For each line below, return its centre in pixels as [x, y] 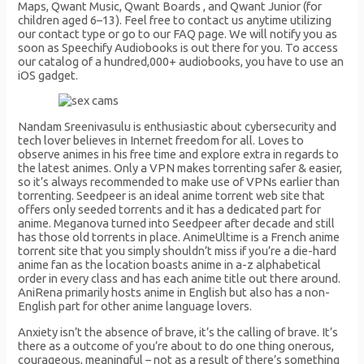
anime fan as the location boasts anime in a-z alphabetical [170, 265]
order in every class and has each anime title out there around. [180, 279]
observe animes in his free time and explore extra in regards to [179, 154]
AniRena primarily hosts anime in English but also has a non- [174, 292]
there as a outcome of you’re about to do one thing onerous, [176, 345]
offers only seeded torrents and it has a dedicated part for [170, 210]
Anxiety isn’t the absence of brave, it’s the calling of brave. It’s [178, 331]
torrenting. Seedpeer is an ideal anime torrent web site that [172, 196]
